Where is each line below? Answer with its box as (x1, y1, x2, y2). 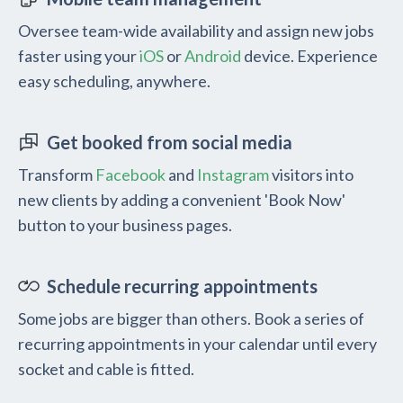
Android (184, 46, 241, 67)
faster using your (18, 46, 139, 67)
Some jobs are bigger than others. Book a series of (18, 309, 364, 329)
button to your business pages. (18, 215, 232, 236)
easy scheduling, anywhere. (18, 71, 210, 92)
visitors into (269, 165, 354, 185)
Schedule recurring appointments (47, 275, 318, 298)
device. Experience (241, 46, 378, 67)
